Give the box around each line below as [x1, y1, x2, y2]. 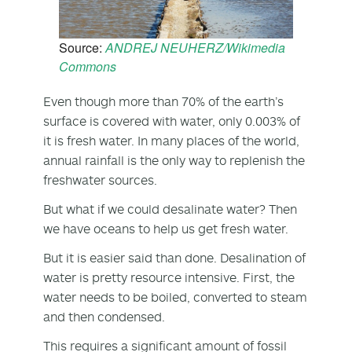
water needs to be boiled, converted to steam [43, 288, 307, 305]
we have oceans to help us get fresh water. [43, 220, 291, 236]
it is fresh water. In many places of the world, [43, 132, 299, 148]
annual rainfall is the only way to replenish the [43, 152, 305, 168]
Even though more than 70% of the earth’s [43, 93, 284, 109]
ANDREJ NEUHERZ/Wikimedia [105, 38, 285, 57]
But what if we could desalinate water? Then [43, 200, 297, 217]
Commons [59, 57, 116, 75]
